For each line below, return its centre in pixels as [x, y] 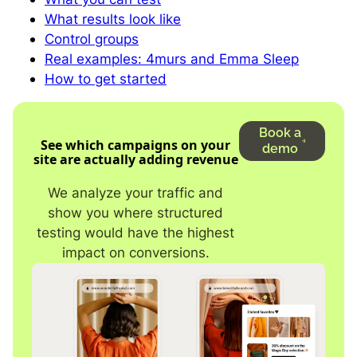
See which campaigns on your [136, 145]
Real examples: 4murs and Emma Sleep [172, 59]
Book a [280, 132]
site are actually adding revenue [135, 160]
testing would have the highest [136, 233]
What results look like [113, 19]
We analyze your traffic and [136, 193]
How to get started [106, 78]
